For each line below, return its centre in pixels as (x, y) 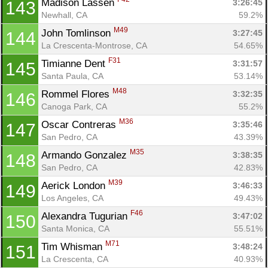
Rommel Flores (77, 94)
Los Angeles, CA (72, 198)
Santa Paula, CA (72, 76)
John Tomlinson (77, 33)
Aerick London (75, 185)
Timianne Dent (75, 63)
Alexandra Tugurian (86, 216)
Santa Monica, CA (75, 228)
